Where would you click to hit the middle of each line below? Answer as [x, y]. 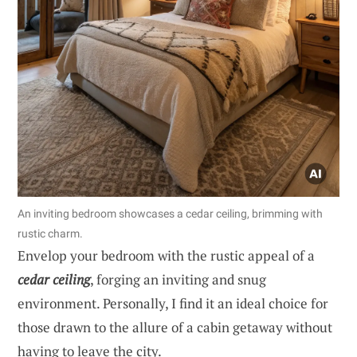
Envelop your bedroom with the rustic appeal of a [166, 256]
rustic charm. [50, 234]
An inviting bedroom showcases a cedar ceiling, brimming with [170, 214]
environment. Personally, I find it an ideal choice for [173, 304]
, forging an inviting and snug [178, 280]
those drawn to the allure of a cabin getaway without [175, 328]
